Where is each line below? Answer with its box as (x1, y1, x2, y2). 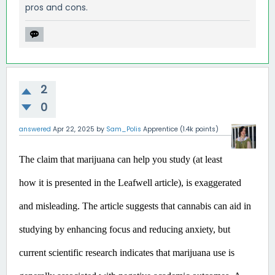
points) (193, 124, 219, 134)
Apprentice (143, 124, 178, 134)
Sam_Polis (106, 124, 141, 134)
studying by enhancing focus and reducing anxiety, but (19, 223, 230, 234)
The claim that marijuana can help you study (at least (19, 153, 222, 165)
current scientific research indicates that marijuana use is (19, 247, 234, 258)
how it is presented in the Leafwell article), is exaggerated (19, 177, 241, 188)
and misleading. (19, 200, 80, 211)
